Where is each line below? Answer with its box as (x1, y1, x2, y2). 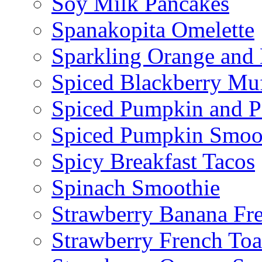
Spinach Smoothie (51, 175, 220, 201)
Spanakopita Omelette (51, 17, 254, 43)
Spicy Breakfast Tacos (51, 149, 255, 174)
